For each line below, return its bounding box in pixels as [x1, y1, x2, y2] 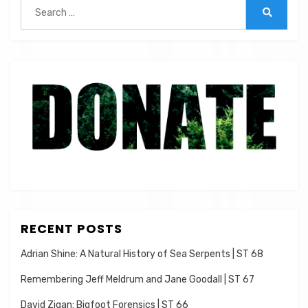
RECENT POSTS [21, 220, 122, 238]
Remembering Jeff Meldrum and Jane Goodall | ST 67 [21, 274, 254, 286]
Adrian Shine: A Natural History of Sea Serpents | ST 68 [21, 248, 263, 261]
